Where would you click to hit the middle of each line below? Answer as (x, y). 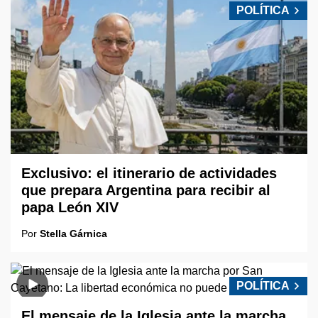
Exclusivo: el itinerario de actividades (149, 174)
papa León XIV (70, 208)
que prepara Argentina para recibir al (146, 191)
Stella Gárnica (73, 234)
